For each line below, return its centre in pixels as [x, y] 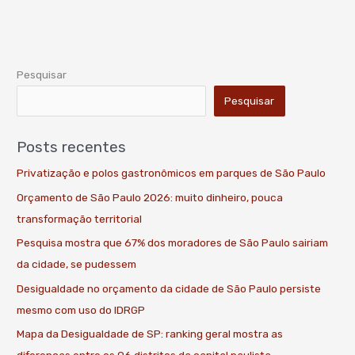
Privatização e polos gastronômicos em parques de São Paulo [172, 173]
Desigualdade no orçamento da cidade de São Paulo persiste [169, 288]
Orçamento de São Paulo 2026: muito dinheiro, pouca [150, 197]
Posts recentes [72, 147]
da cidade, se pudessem [77, 264]
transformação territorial [80, 218]
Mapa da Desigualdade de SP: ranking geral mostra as [150, 333]
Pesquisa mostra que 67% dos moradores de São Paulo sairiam [173, 243]
